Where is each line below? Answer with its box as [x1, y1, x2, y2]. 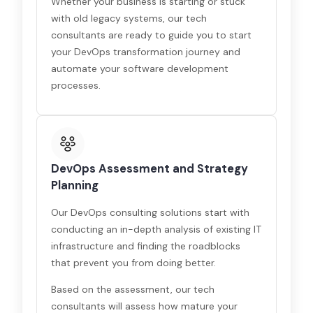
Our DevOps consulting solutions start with [51, 206, 250, 219]
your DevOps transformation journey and [51, 45, 241, 58]
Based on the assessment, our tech [51, 283, 215, 296]
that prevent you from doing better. [51, 256, 217, 269]
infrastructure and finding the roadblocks [51, 240, 241, 252]
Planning [51, 178, 99, 193]
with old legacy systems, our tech [51, 12, 208, 24]
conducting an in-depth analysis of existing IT [51, 223, 262, 235]
